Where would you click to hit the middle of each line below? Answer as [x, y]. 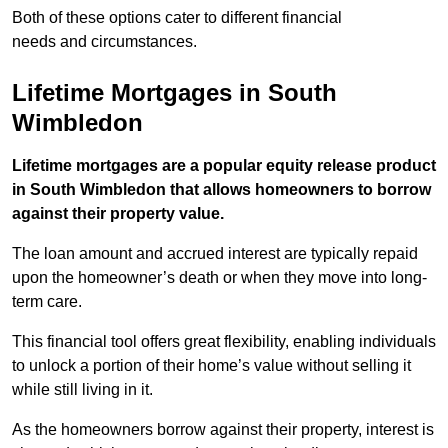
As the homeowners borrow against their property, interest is [223, 430]
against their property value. [118, 214]
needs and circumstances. [104, 42]
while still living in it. [82, 390]
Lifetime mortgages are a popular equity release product [224, 166]
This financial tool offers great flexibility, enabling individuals [224, 342]
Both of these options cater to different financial [177, 18]
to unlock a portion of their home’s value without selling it [211, 366]
